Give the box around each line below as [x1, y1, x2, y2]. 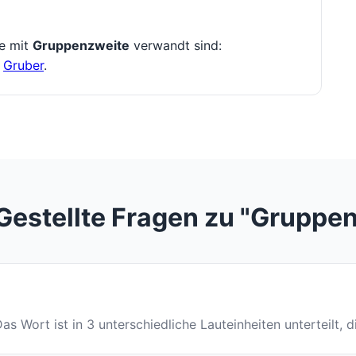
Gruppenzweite [33, 37, 130, 54]
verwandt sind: [130, 37, 222, 54]
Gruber [3, 57, 44, 74]
